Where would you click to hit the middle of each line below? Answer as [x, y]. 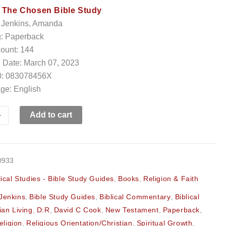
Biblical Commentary [135, 196]
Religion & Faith [171, 178]
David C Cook [77, 210]
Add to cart [51, 115]
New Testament [132, 210]
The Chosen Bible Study [52, 10]
